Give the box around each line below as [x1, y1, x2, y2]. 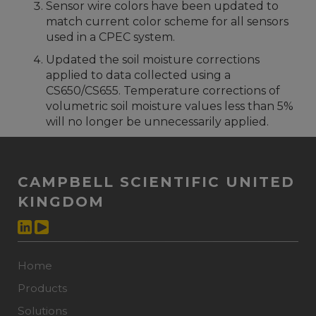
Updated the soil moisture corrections [46, 53, 260, 66]
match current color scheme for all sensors [46, 15, 288, 28]
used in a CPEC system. [46, 30, 175, 44]
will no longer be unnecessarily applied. [46, 115, 269, 128]
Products [18, 281, 67, 296]
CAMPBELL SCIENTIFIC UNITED [18, 174, 295, 190]
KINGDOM [18, 193, 104, 210]
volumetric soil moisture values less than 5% [46, 99, 293, 113]
